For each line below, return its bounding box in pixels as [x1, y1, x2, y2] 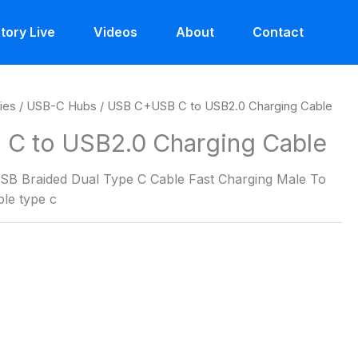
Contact [253, 23, 304, 40]
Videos [93, 23, 137, 40]
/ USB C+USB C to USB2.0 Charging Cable [97, 99, 333, 113]
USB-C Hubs [26, 99, 97, 113]
